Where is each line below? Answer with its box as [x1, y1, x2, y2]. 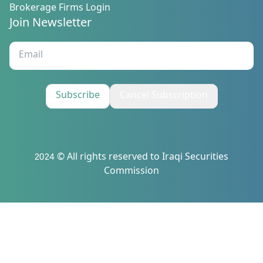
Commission [104, 164, 159, 180]
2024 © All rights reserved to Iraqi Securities [35, 150, 228, 166]
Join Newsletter [9, 14, 92, 35]
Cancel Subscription [119, 88, 208, 104]
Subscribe [55, 88, 100, 104]
